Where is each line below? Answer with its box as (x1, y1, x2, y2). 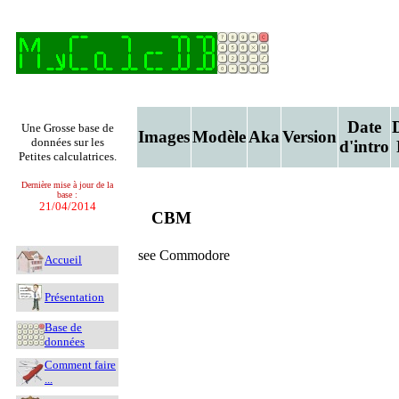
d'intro (339, 137, 389, 156)
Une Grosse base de (20, 121, 114, 134)
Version (282, 127, 337, 146)
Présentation (45, 290, 104, 304)
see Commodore (138, 248, 230, 263)
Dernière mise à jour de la (21, 180, 113, 190)
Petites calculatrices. (18, 150, 117, 163)
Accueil (45, 253, 82, 266)
